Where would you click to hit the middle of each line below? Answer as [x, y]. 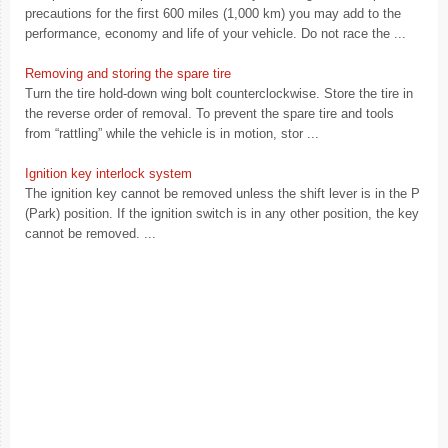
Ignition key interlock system [108, 173]
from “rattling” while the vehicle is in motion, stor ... [172, 133]
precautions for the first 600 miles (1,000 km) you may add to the [213, 13]
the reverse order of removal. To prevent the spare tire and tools [209, 113]
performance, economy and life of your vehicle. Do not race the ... [215, 33]
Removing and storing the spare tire [128, 73]
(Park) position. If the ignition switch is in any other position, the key [222, 213]
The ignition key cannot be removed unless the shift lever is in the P [222, 193]
